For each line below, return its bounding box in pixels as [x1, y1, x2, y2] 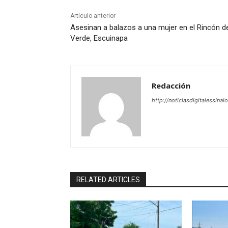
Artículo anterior [70, 12, 116, 20]
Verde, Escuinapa [70, 34, 128, 43]
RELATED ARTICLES [76, 176, 140, 184]
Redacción [152, 80, 190, 91]
